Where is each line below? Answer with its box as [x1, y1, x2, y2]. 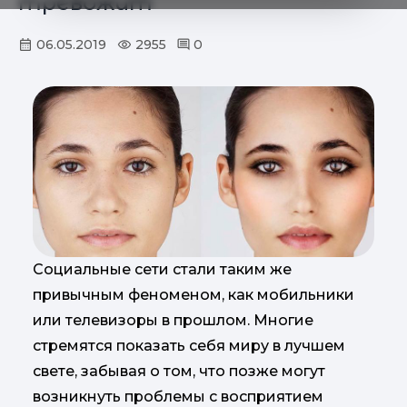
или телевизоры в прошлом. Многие [33, 312, 313, 329]
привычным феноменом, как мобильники [33, 286, 354, 303]
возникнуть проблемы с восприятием [33, 388, 323, 405]
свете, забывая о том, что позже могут [33, 362, 325, 380]
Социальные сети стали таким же [33, 261, 292, 278]
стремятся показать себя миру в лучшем [33, 337, 345, 354]
